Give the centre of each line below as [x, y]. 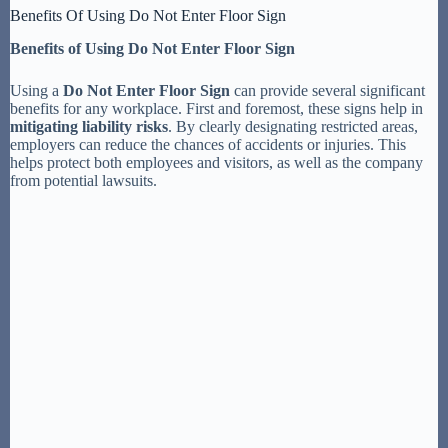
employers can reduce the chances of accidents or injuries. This [208, 144]
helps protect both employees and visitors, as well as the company [216, 162]
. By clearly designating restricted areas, [293, 126]
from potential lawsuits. [83, 180]
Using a [36, 90]
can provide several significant [327, 90]
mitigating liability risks [89, 126]
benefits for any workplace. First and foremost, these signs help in [216, 108]
